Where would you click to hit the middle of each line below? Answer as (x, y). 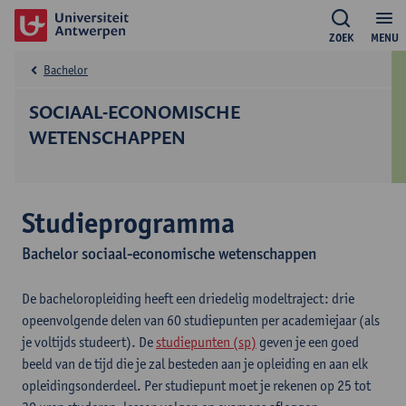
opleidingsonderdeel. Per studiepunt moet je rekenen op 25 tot (196, 386)
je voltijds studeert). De (89, 342)
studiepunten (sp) (206, 342)
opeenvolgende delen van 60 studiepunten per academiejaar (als (201, 320)
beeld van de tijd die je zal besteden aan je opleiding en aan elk (195, 364)
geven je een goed (308, 342)
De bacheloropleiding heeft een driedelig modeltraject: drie (188, 299)
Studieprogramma (128, 222)
